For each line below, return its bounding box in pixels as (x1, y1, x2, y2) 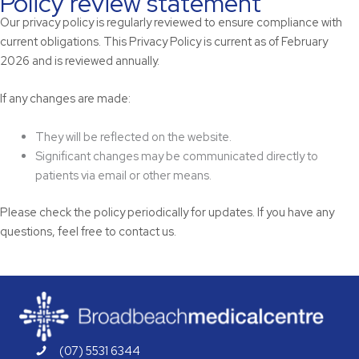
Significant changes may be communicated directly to (34, 147, 318, 163)
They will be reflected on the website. (34, 128, 232, 144)
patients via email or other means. (34, 167, 212, 183)
